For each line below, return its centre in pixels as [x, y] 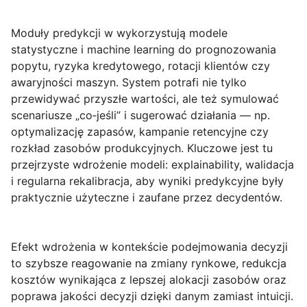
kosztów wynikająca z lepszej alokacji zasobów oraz [149, 280]
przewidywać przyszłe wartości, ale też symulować [145, 99]
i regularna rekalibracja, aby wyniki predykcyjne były [147, 181]
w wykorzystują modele [164, 33]
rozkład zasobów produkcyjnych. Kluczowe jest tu [142, 148]
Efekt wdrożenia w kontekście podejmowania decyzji [149, 247]
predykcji [77, 33]
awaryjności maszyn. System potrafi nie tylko [129, 83]
